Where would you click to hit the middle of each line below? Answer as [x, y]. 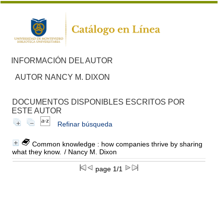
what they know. [36, 152]
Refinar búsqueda [85, 124]
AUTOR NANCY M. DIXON [62, 77]
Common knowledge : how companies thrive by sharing [117, 144]
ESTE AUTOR [36, 110]
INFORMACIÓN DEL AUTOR [62, 60]
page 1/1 [109, 169]
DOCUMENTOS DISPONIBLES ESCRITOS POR [98, 102]
